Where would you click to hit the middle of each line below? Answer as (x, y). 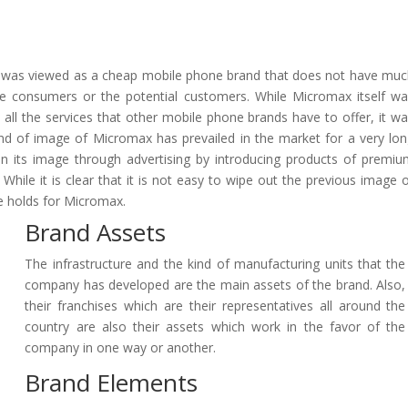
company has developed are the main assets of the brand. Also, (215, 285)
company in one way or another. (121, 347)
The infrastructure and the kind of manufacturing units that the (215, 264)
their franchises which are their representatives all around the (215, 306)
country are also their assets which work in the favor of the (215, 326)
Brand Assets (96, 232)
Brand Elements (112, 382)
